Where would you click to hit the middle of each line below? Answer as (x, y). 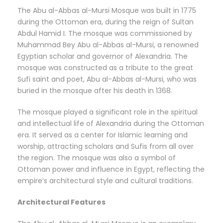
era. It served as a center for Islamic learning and (103, 135)
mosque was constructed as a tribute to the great (105, 68)
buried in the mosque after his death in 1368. (95, 91)
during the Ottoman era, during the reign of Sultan (106, 22)
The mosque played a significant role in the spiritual (108, 112)
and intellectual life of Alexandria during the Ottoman (111, 124)
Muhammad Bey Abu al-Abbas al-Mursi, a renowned (108, 45)
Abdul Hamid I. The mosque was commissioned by (105, 34)
